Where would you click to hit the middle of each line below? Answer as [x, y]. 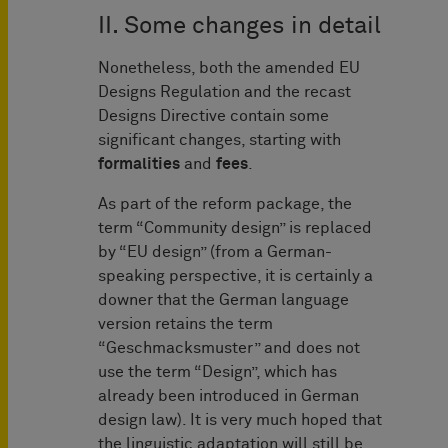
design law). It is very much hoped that [240, 420]
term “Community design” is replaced [235, 228]
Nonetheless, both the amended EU [229, 68]
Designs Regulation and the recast [224, 92]
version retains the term [185, 324]
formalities [139, 164]
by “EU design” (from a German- [215, 252]
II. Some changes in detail [239, 26]
